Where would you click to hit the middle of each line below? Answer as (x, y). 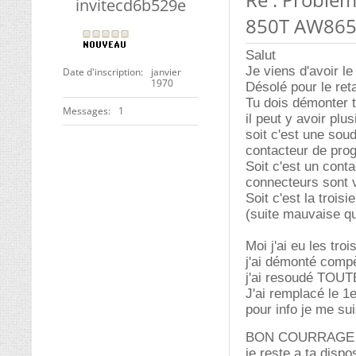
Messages (85, 111)
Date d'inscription (102, 72)
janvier (166, 72)
